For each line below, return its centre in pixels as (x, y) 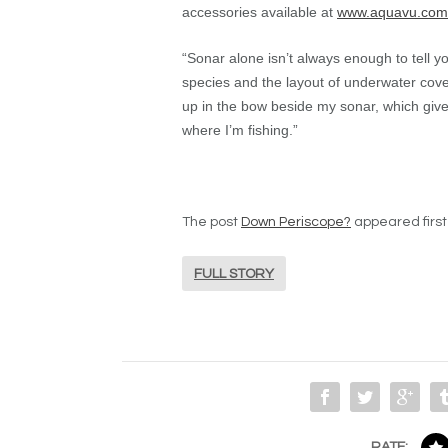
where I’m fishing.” (240, 130)
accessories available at (259, 11)
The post (211, 222)
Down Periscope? (296, 222)
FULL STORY (234, 273)
